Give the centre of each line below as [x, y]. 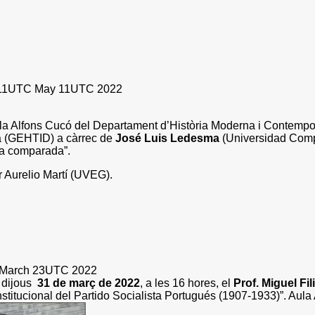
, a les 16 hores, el [187, 283]
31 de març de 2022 [89, 283]
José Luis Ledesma [167, 138]
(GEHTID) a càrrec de [60, 138]
